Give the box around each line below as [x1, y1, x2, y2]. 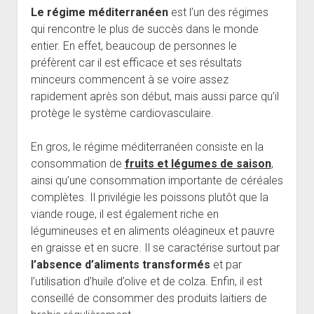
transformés [142, 258, 213, 272]
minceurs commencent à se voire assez [30, 73, 228, 87]
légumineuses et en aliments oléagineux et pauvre [30, 224, 275, 238]
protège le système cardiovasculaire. [30, 107, 214, 121]
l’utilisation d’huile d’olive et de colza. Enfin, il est [30, 275, 262, 289]
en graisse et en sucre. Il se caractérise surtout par [30, 241, 280, 255]
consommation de [30, 157, 125, 171]
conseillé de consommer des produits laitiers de [30, 292, 267, 306]
